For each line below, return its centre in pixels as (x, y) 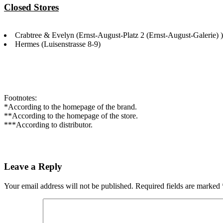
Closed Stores (31, 7)
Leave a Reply (33, 167)
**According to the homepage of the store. (71, 115)
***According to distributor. (48, 124)
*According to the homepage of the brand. (70, 107)
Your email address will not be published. (69, 186)
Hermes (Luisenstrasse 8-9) (58, 44)
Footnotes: (20, 98)
